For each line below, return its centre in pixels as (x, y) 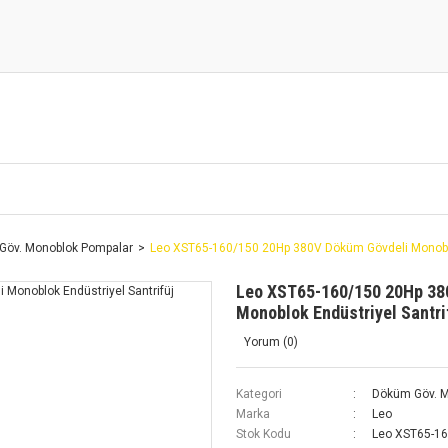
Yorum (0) (271, 342)
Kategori (259, 394)
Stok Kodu (263, 434)
